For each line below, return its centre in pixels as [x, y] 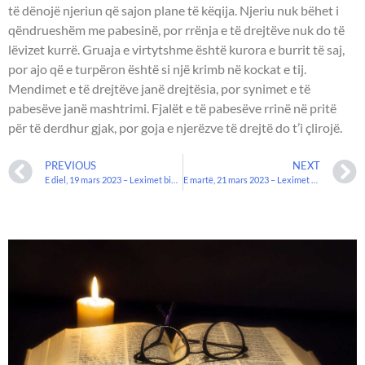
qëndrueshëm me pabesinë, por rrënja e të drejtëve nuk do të [176, 30]
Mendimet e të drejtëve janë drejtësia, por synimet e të [159, 89]
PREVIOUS [70, 166]
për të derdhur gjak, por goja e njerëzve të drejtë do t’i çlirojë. [175, 128]
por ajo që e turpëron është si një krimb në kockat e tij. [157, 69]
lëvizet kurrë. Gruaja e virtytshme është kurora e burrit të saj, [176, 50]
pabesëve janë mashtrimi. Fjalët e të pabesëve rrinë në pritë [172, 108]
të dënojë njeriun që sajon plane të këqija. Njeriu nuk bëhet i [174, 11]
